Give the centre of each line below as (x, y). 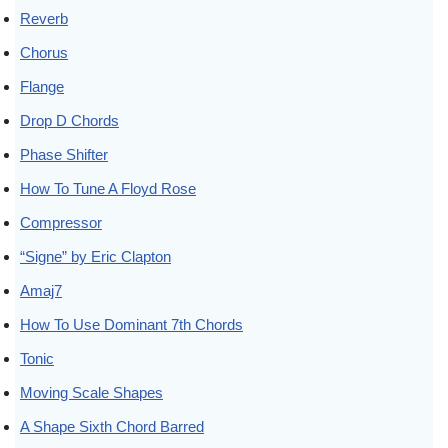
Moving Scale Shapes (91, 392)
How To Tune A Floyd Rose (108, 188)
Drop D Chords (69, 120)
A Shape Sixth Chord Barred (112, 426)
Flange (42, 86)
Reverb (44, 18)
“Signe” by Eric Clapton (95, 256)
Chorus (44, 52)
